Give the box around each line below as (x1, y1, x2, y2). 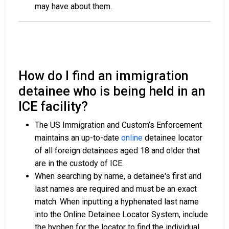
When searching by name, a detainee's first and (35, 171, 201, 181)
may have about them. (35, 2, 112, 12)
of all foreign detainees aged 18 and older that (35, 146, 200, 156)
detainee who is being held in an (18, 84, 205, 99)
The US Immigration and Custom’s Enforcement (35, 120, 202, 130)
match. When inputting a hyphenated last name (35, 197, 199, 207)
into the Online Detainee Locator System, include (35, 210, 208, 220)
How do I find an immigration (18, 68, 189, 84)
